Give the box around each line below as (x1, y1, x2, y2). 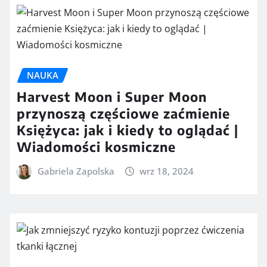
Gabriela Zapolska (37, 165, 114, 178)
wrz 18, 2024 (139, 165, 194, 178)
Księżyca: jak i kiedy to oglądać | (17, 122, 238, 139)
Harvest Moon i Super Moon (17, 88, 207, 105)
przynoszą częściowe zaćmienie (17, 105, 230, 122)
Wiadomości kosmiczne (17, 138, 176, 156)
